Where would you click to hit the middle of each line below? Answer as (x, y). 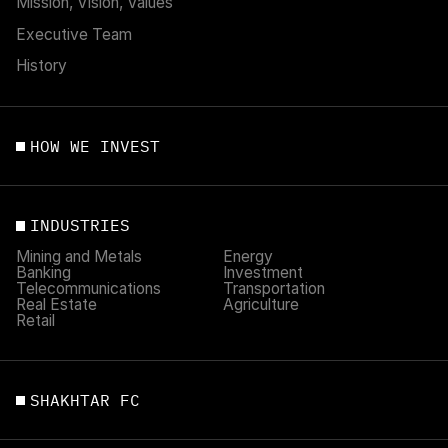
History (41, 66)
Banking (43, 272)
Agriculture (261, 304)
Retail (35, 320)
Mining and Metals (78, 256)
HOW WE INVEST (95, 145)
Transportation (274, 288)
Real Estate (56, 304)
